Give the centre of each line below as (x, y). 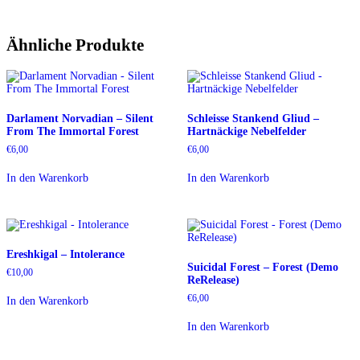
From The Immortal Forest (73, 131)
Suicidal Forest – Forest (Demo (262, 267)
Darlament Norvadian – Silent (80, 118)
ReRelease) (213, 280)
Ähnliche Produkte (75, 45)
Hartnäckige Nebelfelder (246, 131)
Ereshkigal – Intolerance (65, 254)
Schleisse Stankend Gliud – (253, 118)
